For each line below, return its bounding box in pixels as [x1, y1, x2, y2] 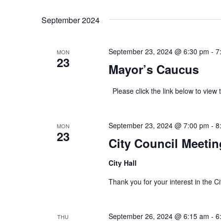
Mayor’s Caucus [108, 60, 199, 77]
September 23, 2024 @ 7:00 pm [108, 120, 209, 130]
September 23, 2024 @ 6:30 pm [108, 46, 209, 56]
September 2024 [41, 14, 100, 26]
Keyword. [41, 5, 71, 15]
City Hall [108, 157, 137, 168]
